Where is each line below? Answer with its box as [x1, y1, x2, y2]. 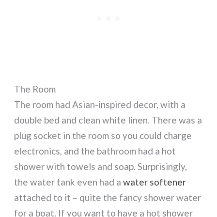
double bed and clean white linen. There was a [14, 114, 202, 126]
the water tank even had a [14, 176, 124, 188]
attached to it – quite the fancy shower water [14, 192, 201, 203]
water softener [123, 176, 186, 188]
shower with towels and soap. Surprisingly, [14, 161, 187, 172]
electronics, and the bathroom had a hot [14, 145, 176, 157]
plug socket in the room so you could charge [14, 130, 192, 141]
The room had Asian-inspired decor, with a [14, 99, 186, 110]
